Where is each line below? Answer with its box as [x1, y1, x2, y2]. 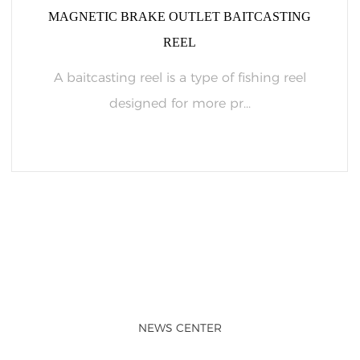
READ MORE [139, 183, 220, 197]
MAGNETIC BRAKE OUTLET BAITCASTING [48, 10, 311, 23]
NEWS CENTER [138, 321, 222, 335]
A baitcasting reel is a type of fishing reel [53, 70, 306, 85]
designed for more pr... [108, 96, 251, 111]
